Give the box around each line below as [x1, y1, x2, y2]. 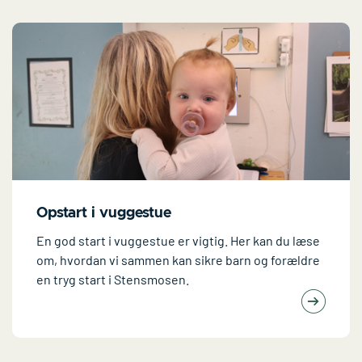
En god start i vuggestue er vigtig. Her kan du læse [36, 232, 320, 248]
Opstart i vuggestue [36, 205, 171, 221]
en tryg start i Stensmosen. [36, 271, 189, 287]
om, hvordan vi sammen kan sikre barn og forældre [36, 251, 320, 267]
